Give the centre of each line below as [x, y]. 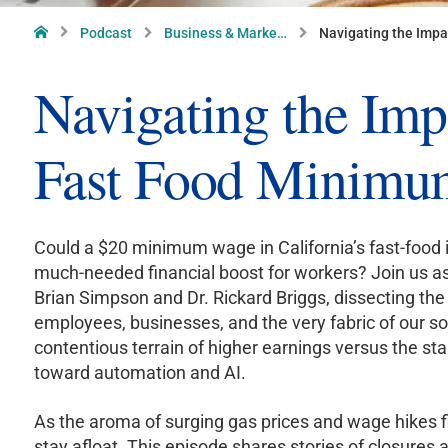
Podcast [106, 32]
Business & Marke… [226, 32]
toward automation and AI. [140, 372]
